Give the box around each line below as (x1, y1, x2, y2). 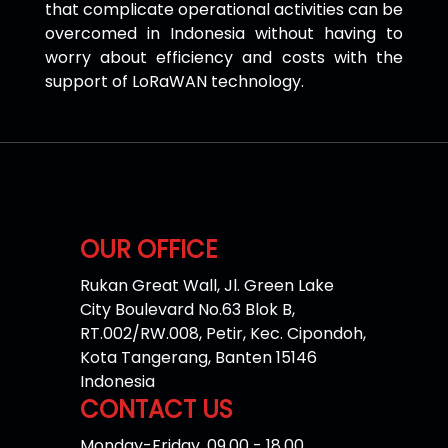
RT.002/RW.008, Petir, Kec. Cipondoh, (80, 322, 366, 345)
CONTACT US (80, 393, 233, 426)
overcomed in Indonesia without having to (44, 22, 404, 45)
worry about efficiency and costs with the (44, 46, 404, 69)
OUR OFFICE (80, 233, 217, 266)
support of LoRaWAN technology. (44, 70, 304, 93)
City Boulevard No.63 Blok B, (80, 298, 295, 321)
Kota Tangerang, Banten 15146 (80, 346, 317, 369)
